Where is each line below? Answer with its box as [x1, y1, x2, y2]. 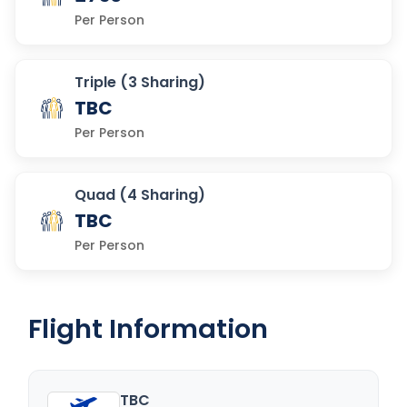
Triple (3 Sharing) [74, 71, 205, 93]
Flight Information [28, 310, 268, 347]
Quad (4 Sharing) [74, 184, 205, 205]
